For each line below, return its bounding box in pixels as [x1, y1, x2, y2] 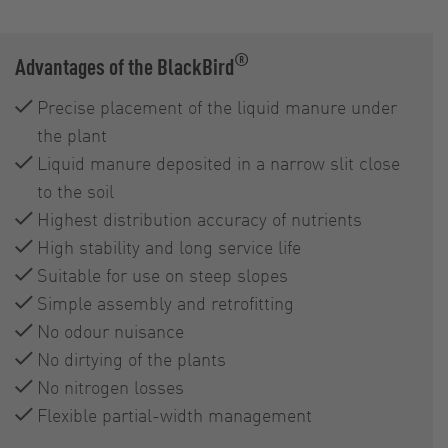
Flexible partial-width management [37, 402, 312, 426]
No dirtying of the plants [37, 346, 226, 370]
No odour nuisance [37, 318, 184, 342]
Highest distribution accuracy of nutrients [37, 206, 362, 230]
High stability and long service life [37, 234, 301, 258]
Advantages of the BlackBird [15, 50, 234, 81]
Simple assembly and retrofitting [37, 290, 294, 314]
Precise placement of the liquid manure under [37, 94, 397, 118]
